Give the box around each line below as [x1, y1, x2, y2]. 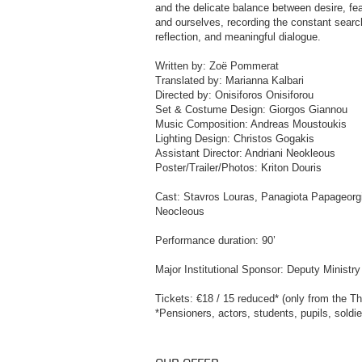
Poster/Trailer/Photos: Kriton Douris [155, 161, 322, 174]
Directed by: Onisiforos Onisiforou [155, 88, 314, 101]
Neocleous [155, 204, 204, 217]
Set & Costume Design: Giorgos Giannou [155, 103, 347, 116]
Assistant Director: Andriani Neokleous [155, 146, 335, 159]
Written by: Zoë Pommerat [155, 59, 279, 72]
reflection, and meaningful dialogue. [155, 30, 321, 43]
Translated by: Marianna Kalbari [155, 74, 304, 86]
